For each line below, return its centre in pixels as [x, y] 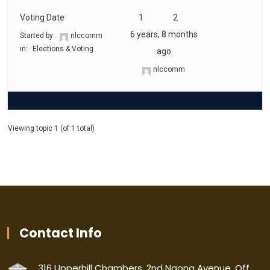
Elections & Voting [63, 49]
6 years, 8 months [164, 34]
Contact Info [61, 233]
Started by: [38, 36]
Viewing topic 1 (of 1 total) [51, 128]
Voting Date [42, 17]
